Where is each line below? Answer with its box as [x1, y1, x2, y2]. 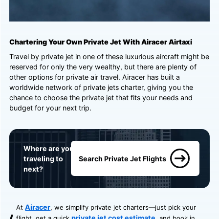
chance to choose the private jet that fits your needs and [9, 93, 193, 102]
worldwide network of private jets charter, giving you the [9, 83, 194, 92]
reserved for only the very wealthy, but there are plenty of [9, 63, 197, 71]
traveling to [23, 154, 63, 163]
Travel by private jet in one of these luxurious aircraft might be [9, 52, 210, 61]
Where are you [23, 144, 74, 153]
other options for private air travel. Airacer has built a [9, 73, 180, 82]
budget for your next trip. [9, 104, 92, 112]
